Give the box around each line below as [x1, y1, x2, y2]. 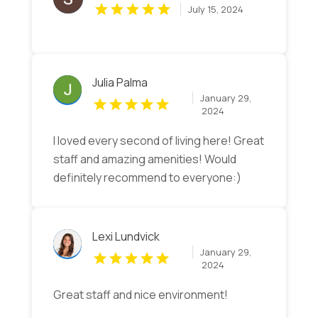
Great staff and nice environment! [53, 287, 228, 303]
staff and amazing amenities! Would [53, 151, 236, 168]
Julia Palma [92, 75, 148, 91]
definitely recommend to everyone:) [53, 170, 241, 186]
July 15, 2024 [187, 3, 243, 16]
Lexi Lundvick [92, 229, 160, 245]
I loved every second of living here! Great [53, 133, 264, 149]
